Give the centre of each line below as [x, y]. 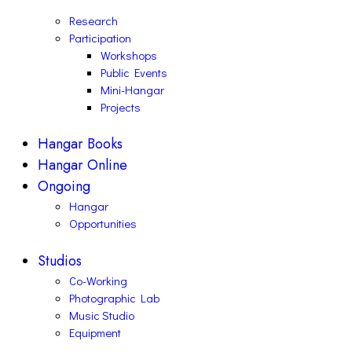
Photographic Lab [114, 297]
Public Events [134, 72]
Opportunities [103, 224]
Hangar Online [82, 165]
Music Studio [102, 315]
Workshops [129, 55]
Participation [100, 37]
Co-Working [98, 280]
